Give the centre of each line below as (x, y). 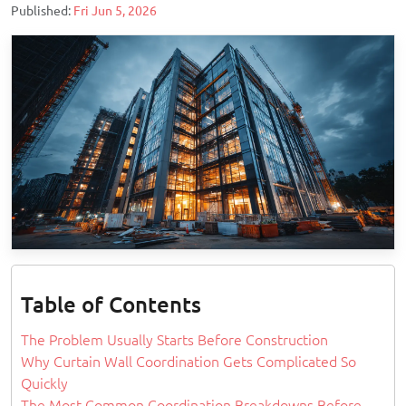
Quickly (44, 384)
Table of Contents (111, 305)
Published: (42, 10)
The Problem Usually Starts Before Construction (174, 340)
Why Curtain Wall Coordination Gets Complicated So (188, 362)
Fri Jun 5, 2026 (115, 10)
